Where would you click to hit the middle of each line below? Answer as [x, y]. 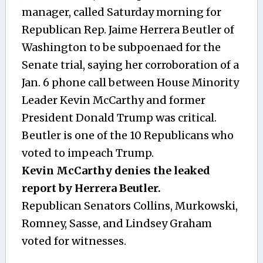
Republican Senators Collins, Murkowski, [129, 205]
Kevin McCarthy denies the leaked [116, 170]
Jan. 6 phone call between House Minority [130, 82]
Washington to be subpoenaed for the [121, 47]
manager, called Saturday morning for [121, 12]
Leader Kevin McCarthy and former [113, 100]
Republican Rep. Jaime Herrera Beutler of [128, 29]
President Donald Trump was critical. [119, 117]
